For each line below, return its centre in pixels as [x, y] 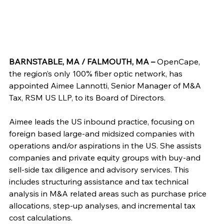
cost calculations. [41, 217]
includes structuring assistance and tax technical [100, 181]
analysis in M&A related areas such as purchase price [109, 193]
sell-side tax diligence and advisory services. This [100, 169]
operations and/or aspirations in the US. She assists [106, 145]
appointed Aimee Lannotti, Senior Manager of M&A [106, 85]
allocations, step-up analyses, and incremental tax [103, 205]
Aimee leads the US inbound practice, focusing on [103, 121]
